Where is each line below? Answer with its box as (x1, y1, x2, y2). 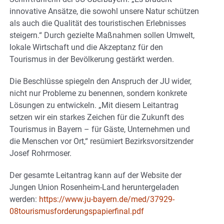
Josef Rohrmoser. (9, 148, 71, 158)
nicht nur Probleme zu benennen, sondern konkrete (9, 88, 187, 98)
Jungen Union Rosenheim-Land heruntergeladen (9, 182, 179, 192)
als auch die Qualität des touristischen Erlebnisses (9, 18, 186, 28)
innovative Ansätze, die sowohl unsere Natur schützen (9, 6, 199, 16)
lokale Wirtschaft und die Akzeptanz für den (9, 42, 163, 52)
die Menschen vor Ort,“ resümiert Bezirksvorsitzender (9, 136, 193, 146)
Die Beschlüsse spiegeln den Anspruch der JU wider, (9, 76, 191, 86)
